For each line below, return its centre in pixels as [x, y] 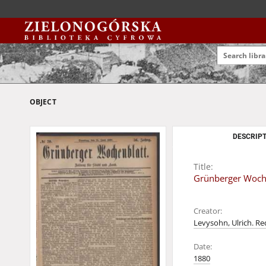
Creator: [208, 211]
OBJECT [43, 102]
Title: [203, 167]
